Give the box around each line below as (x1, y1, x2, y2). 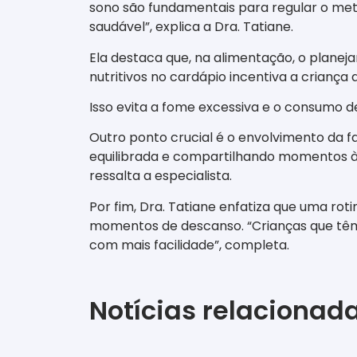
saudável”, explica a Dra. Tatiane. (89, 18, 293, 37)
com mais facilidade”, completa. (89, 235, 289, 254)
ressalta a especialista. (89, 167, 232, 186)
